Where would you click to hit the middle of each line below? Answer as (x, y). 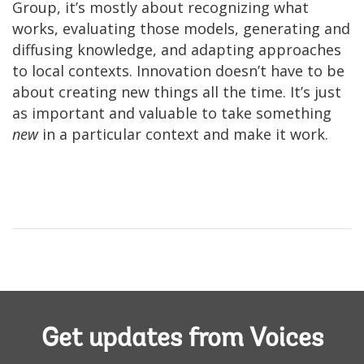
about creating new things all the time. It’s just (177, 91)
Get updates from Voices (182, 339)
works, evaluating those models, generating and (181, 28)
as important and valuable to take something (172, 113)
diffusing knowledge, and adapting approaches (177, 49)
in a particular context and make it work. (185, 134)
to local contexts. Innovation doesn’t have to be (178, 70)
